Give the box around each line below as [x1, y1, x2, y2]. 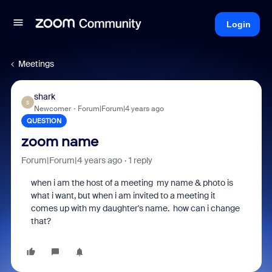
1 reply [128, 155, 152, 166]
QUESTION [26, 117, 61, 125]
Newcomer [33, 104, 71, 114]
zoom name [21, 134, 98, 150]
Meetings [18, 58, 54, 69]
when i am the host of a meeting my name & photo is [30, 177, 233, 188]
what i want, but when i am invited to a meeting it [30, 190, 216, 201]
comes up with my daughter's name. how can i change [30, 203, 240, 214]
